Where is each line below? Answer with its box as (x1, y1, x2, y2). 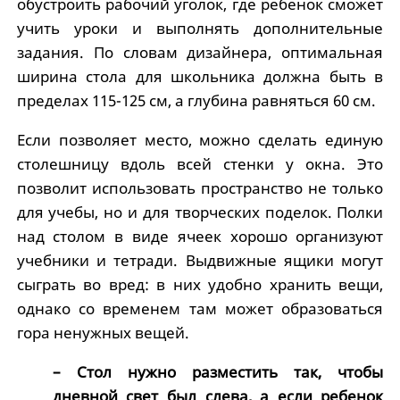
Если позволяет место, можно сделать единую (16, 129, 384, 150)
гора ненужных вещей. (16, 322, 189, 343)
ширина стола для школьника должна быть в (16, 66, 384, 87)
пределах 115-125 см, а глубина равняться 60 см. (16, 90, 376, 111)
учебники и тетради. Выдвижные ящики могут (16, 250, 384, 271)
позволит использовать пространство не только (16, 178, 384, 198)
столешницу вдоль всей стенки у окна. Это (16, 154, 384, 174)
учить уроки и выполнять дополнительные (16, 18, 384, 38)
